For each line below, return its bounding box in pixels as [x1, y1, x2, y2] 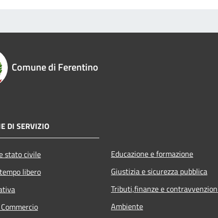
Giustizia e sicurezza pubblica [111, 165, 207, 178]
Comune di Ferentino [12, 59, 98, 75]
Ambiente [111, 200, 143, 213]
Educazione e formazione [111, 148, 193, 160]
